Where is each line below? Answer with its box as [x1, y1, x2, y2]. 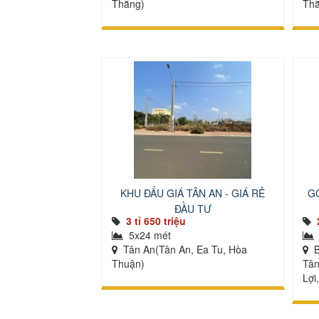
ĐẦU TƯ [174, 202, 211, 216]
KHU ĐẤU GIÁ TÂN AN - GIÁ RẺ [120, 186, 266, 200]
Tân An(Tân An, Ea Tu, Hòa [120, 242, 247, 256]
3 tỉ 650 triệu [126, 214, 186, 228]
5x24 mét [126, 228, 171, 242]
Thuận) [112, 256, 145, 271]
